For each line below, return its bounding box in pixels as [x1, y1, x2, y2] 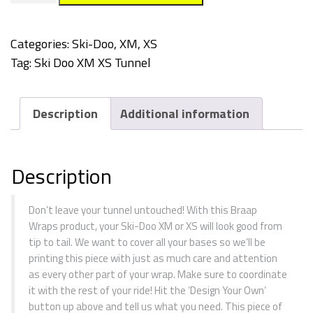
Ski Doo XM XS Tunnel [34, 53, 151, 72]
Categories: [10, 34, 72, 53]
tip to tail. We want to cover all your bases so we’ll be [29, 234, 265, 251]
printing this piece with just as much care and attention [29, 250, 277, 267]
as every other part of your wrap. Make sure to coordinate [29, 266, 287, 283]
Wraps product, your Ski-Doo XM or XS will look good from [29, 218, 282, 235]
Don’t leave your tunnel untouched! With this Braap [29, 202, 257, 219]
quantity [10, 44, 59, 63]
